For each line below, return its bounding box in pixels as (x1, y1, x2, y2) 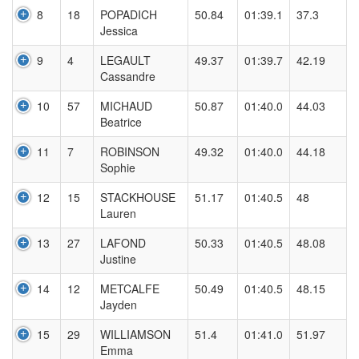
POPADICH (100, 6, 157, 22)
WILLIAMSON (100, 326, 171, 342)
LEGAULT (100, 52, 151, 68)
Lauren (100, 205, 136, 221)
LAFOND (100, 235, 146, 251)
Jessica (100, 22, 138, 38)
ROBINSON (100, 143, 159, 159)
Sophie (100, 159, 135, 175)
